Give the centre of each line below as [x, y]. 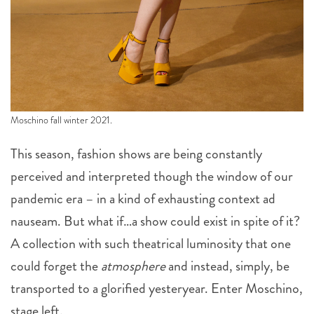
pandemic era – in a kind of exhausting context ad [143, 199]
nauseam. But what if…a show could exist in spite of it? [155, 221]
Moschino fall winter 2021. [61, 120]
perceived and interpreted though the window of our [152, 176]
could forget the [56, 266]
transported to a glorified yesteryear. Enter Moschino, [157, 288]
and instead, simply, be [227, 266]
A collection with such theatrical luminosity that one [151, 244]
